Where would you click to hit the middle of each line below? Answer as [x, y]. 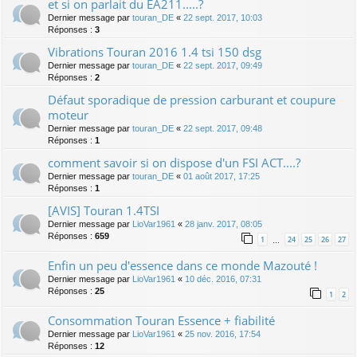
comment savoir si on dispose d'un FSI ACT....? [174, 162]
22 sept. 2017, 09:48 [223, 128]
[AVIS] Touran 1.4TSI [104, 210]
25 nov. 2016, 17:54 [223, 333]
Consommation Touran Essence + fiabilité [161, 320]
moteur [68, 114]
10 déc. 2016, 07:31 [223, 279]
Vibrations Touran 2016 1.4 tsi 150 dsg [155, 51]
